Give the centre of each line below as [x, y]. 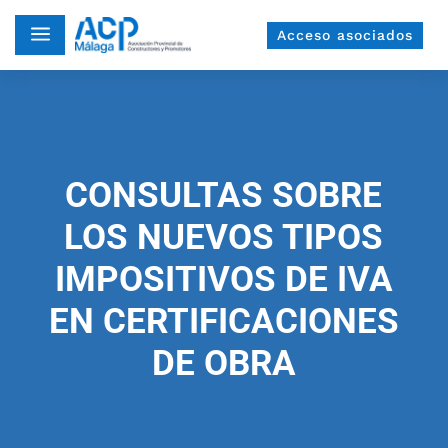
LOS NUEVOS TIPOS [224, 237]
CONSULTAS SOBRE [224, 195]
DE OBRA [223, 363]
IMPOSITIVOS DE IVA [223, 279]
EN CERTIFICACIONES [223, 321]
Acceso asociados [344, 34]
